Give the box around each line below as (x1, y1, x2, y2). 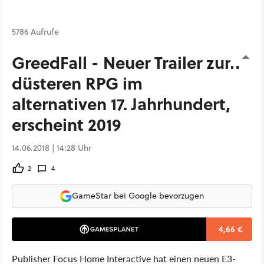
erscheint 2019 (12, 111, 121, 136)
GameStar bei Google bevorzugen (72, 190, 204, 202)
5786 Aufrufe (12, 25, 59, 38)
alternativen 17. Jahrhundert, (12, 91, 230, 115)
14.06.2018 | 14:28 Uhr (12, 141, 91, 154)
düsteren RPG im (12, 70, 143, 95)
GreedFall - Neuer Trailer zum (12, 49, 240, 74)
